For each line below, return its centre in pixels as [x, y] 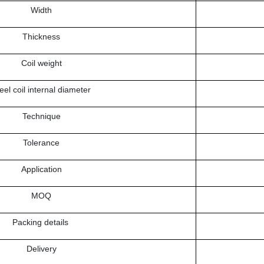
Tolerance [42, 143]
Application [41, 169]
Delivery [41, 249]
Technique [41, 116]
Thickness [42, 37]
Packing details [41, 222]
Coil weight [41, 63]
